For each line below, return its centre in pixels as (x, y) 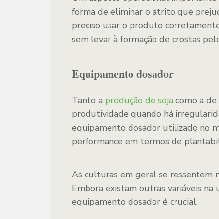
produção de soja (139, 100)
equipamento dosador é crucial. (135, 202)
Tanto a (88, 100)
